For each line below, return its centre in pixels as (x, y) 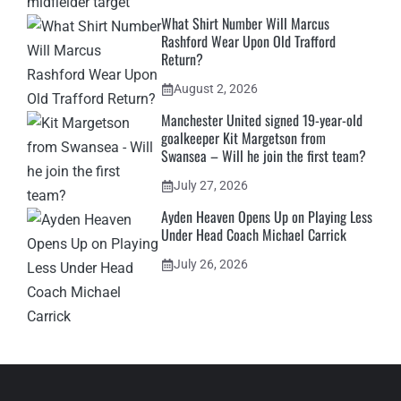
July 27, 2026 (211, 186)
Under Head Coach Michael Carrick (254, 235)
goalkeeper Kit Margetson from (243, 138)
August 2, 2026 (216, 89)
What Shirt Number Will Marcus (245, 24)
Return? (182, 60)
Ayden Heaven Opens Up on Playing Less (267, 217)
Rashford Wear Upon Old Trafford (248, 42)
